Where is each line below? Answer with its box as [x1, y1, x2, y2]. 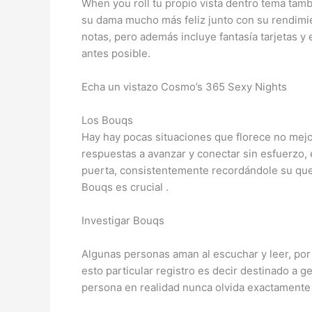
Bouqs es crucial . [81, 180, 169, 194]
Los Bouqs [81, 114, 133, 127]
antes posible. [81, 47, 150, 60]
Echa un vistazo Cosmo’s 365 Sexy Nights [81, 80, 287, 93]
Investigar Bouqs [81, 214, 164, 227]
